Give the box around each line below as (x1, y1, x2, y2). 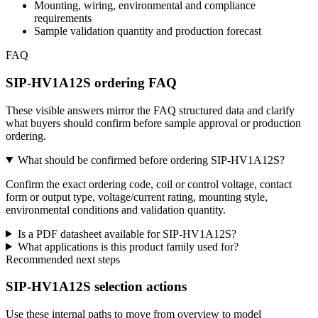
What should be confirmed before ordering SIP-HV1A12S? (17, 153, 285, 166)
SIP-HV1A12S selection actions (6, 279, 187, 295)
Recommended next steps (6, 253, 120, 265)
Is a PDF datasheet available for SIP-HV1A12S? (17, 227, 236, 240)
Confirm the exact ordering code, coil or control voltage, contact (6, 177, 292, 190)
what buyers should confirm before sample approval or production (6, 116, 301, 129)
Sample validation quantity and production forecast (34, 25, 261, 38)
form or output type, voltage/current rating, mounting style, (6, 190, 268, 203)
